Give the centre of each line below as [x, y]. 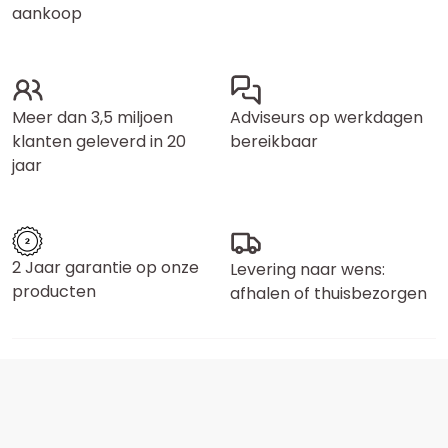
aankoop [47, 13]
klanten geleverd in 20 [99, 141]
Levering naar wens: [307, 269]
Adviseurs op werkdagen [326, 117]
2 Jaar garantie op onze [105, 267]
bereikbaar [274, 141]
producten [54, 291]
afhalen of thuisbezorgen [328, 293]
